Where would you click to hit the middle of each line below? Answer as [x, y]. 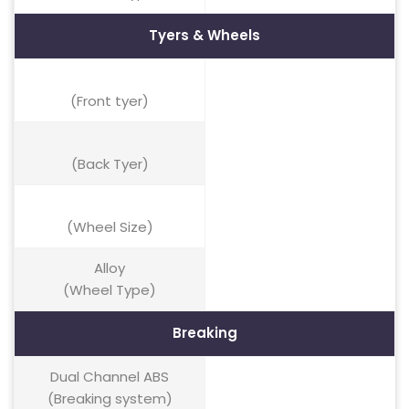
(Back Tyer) [110, 164]
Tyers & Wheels [204, 35]
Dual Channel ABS [110, 377]
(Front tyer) [110, 101]
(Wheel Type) [110, 290]
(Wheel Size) [110, 227]
